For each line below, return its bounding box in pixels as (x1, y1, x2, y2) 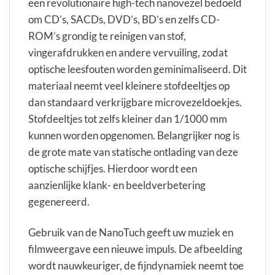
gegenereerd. (28, 195, 90, 209)
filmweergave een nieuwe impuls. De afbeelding (28, 242, 242, 255)
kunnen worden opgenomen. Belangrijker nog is (28, 129, 239, 142)
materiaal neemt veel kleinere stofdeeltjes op (28, 79, 230, 93)
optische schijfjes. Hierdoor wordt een (28, 162, 197, 176)
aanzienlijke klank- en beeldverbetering (28, 179, 206, 192)
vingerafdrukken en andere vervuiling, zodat (28, 46, 228, 60)
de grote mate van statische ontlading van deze (28, 145, 238, 159)
